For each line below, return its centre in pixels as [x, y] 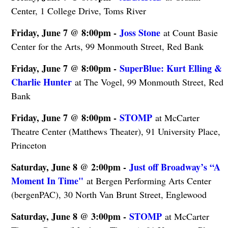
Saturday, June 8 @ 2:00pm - [70, 167]
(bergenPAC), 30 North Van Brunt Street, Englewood [109, 194]
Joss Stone [140, 32]
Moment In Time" [47, 180]
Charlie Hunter [41, 82]
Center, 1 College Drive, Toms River [78, 10]
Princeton [28, 145]
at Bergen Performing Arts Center [147, 180]
